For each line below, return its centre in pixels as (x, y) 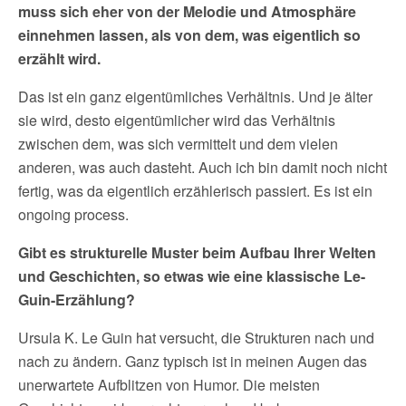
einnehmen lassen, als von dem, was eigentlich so (189, 35)
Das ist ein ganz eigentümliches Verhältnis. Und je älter (195, 97)
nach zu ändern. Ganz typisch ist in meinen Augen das (193, 362)
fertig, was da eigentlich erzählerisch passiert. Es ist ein (195, 191)
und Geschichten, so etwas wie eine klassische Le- (192, 276)
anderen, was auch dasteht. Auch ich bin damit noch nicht (203, 168)
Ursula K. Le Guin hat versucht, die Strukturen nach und (196, 338)
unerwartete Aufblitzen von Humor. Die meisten (169, 385)
